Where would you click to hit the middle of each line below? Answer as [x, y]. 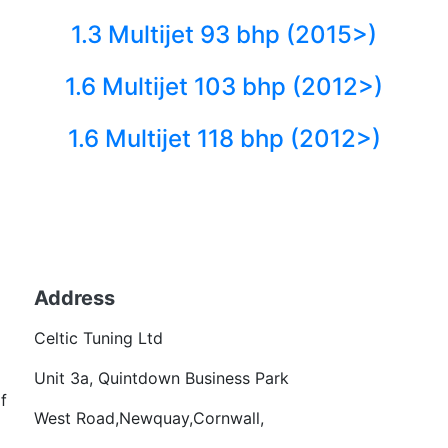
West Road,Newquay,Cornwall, [149, 418]
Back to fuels [224, 202]
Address [74, 298]
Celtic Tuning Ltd [98, 338]
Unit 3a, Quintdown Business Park [161, 378]
